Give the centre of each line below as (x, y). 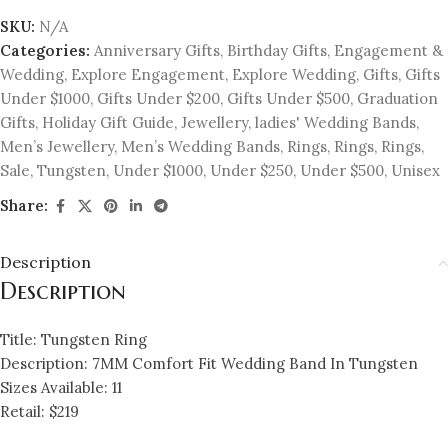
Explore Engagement (148, 74)
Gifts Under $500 (288, 98)
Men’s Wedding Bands (200, 146)
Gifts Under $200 (158, 98)
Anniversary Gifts (157, 50)
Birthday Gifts (277, 50)
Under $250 (251, 170)
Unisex (415, 170)
